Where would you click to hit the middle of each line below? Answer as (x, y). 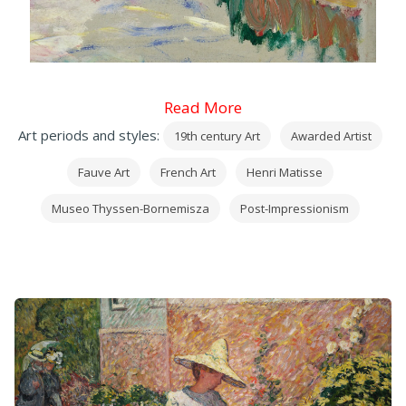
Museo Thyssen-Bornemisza (130, 209)
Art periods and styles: (91, 135)
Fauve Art (104, 173)
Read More (203, 108)
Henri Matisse (285, 173)
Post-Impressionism (295, 209)
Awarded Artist (331, 136)
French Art (188, 173)
